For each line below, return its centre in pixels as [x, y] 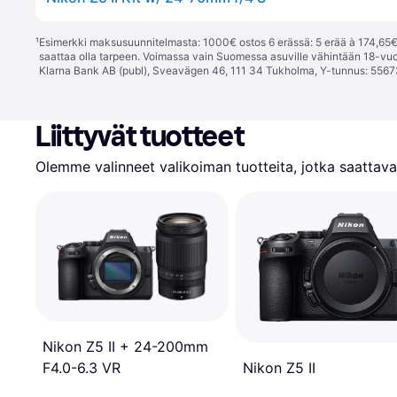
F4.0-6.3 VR [82, 368]
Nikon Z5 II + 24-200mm [125, 347]
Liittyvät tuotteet [140, 136]
